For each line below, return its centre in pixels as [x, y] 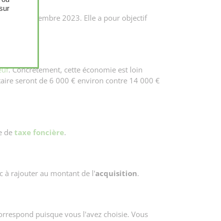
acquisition [116, 173]
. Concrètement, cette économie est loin [75, 70]
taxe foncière [39, 132]
